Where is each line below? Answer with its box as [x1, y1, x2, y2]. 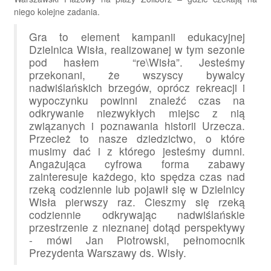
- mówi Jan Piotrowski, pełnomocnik [29, 232, 245, 248]
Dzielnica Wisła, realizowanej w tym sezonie [29, 42, 245, 57]
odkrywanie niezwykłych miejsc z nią [29, 105, 245, 121]
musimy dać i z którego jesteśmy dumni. [29, 143, 245, 159]
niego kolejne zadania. [14, 5, 100, 18]
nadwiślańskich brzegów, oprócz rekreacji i [29, 80, 245, 96]
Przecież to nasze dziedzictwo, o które [29, 131, 245, 146]
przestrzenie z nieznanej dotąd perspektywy [29, 220, 245, 235]
